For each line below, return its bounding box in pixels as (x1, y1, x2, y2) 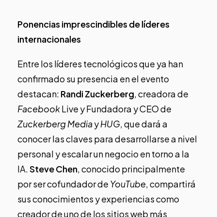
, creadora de (134, 88, 188, 99)
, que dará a (120, 118, 168, 129)
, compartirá (146, 178, 196, 189)
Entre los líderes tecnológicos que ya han (17, 58, 183, 69)
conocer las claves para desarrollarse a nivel (17, 133, 197, 144)
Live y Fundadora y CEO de (60, 103, 171, 114)
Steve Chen (30, 163, 77, 174)
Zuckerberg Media (17, 118, 93, 129)
